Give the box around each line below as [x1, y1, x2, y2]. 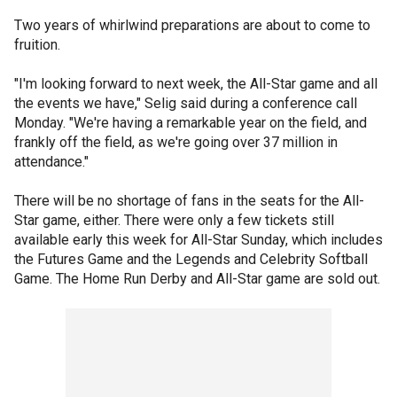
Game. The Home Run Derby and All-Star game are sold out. [14, 270, 380, 287]
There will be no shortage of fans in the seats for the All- [14, 192, 364, 209]
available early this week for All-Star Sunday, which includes [14, 231, 383, 248]
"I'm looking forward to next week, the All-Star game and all [14, 75, 378, 92]
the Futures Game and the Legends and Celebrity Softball [14, 251, 368, 268]
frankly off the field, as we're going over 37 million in [14, 134, 338, 151]
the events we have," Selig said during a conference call [14, 95, 357, 112]
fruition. [14, 36, 60, 53]
